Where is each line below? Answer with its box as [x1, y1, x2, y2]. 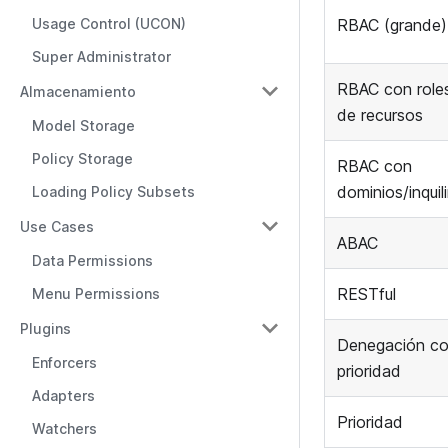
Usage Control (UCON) [32, 15, 186, 32]
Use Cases [20, 217, 94, 235]
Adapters [32, 387, 95, 404]
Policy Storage [32, 150, 133, 167]
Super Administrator [32, 48, 171, 65]
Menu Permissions [32, 285, 160, 302]
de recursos [337, 105, 423, 126]
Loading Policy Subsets [32, 183, 195, 200]
